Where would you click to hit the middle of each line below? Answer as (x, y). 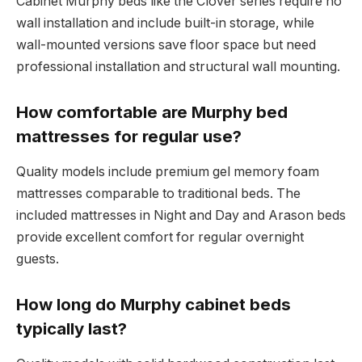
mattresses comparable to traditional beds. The (158, 194)
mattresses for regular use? (131, 136)
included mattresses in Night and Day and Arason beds (181, 216)
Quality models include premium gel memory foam (168, 172)
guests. (38, 259)
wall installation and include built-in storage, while (165, 23)
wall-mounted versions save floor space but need (166, 45)
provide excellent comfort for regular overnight (160, 238)
